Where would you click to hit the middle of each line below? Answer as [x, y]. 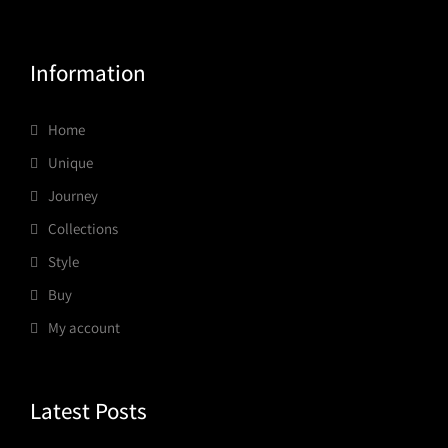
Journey [73, 195]
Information [88, 72]
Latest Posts [88, 410]
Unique [70, 162]
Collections [83, 228]
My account [84, 327]
